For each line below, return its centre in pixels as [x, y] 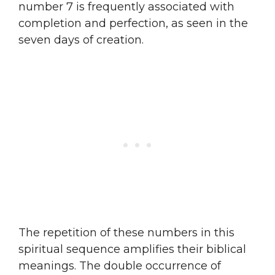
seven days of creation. [81, 40]
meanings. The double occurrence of [120, 265]
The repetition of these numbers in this [126, 232]
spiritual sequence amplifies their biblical [132, 249]
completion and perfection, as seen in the [133, 23]
